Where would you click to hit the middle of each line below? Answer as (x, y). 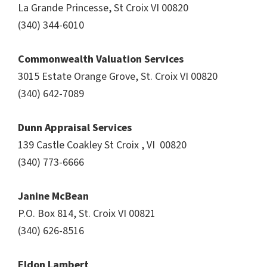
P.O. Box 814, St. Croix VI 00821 (87, 213)
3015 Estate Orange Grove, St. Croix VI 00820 (118, 76)
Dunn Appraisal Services (75, 128)
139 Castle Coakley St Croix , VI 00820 (102, 145)
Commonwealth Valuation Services (101, 59)
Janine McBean (53, 196)
